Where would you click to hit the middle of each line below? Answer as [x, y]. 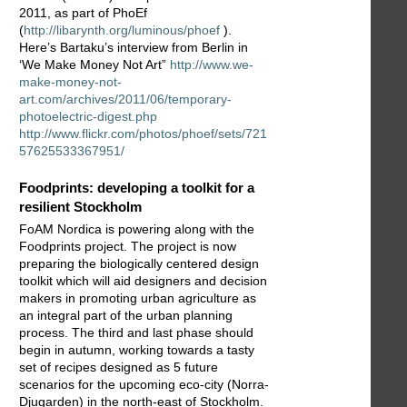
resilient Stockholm [80, 207]
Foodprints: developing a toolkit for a [137, 188]
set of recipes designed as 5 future [119, 367]
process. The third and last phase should [136, 332]
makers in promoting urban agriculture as [138, 298]
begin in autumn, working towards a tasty [137, 349]
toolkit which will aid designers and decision [143, 280]
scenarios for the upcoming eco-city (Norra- [144, 384]
